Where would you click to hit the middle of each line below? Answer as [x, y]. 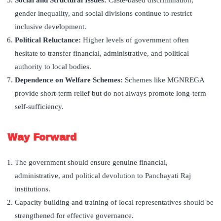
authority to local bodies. [53, 67]
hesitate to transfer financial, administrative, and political [102, 54]
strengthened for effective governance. [74, 216]
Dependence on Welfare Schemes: [70, 80]
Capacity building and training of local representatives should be [114, 203]
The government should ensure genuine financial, [91, 163]
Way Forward [42, 137]
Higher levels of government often [136, 40]
